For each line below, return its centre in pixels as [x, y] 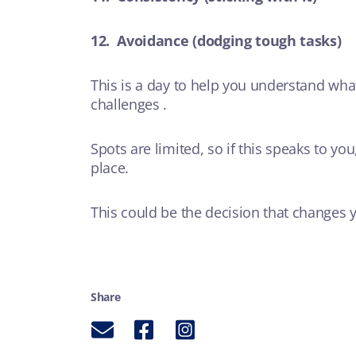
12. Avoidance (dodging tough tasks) [216, 41]
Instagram [200, 327]
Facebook [157, 327]
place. [112, 168]
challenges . [131, 104]
